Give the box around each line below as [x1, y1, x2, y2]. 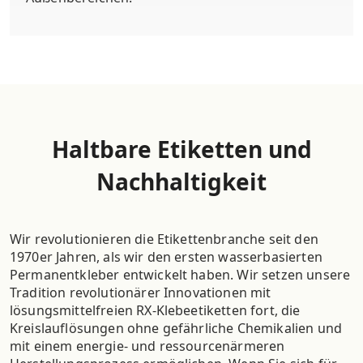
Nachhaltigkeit [96, 165, 267, 197]
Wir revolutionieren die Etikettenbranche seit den [10, 229, 318, 248]
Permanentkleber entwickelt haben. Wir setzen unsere [10, 265, 351, 284]
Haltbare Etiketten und [51, 133, 312, 164]
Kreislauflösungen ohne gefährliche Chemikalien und [10, 318, 343, 337]
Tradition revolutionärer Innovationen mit [10, 283, 271, 301]
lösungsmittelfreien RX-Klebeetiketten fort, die [10, 301, 301, 319]
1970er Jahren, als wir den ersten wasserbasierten [10, 247, 322, 266]
